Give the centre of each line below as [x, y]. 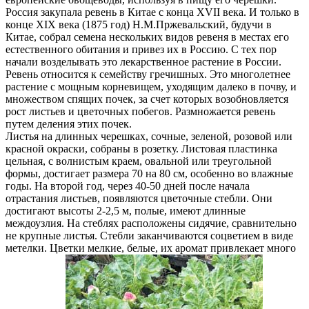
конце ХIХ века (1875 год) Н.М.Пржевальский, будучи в [139, 24]
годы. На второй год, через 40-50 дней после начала [128, 186]
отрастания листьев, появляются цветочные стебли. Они [139, 198]
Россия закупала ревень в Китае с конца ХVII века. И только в [152, 12]
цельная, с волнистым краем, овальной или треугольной [139, 161]
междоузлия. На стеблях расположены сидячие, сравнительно [151, 223]
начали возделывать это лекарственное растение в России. [143, 61]
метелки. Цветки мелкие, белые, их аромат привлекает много [151, 248]
